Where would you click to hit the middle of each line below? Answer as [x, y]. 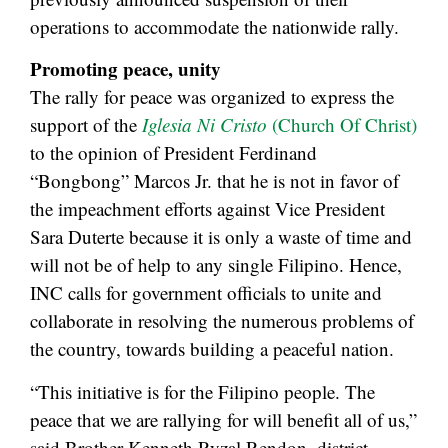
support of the [86, 125]
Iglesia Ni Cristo [207, 125]
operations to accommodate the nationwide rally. [214, 27]
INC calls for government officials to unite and [206, 293]
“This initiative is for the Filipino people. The [202, 391]
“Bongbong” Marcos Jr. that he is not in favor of [214, 181]
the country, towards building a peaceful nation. [212, 349]
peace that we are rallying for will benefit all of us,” [223, 419]
